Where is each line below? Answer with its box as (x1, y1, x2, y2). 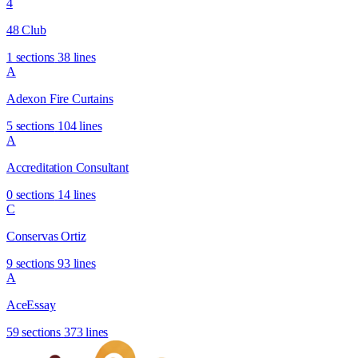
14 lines (58, 187, 96, 201)
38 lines (58, 50, 96, 64)
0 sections (6, 187, 55, 201)
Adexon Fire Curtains (6, 91, 113, 105)
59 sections (6, 324, 62, 339)
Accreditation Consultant (6, 160, 129, 174)
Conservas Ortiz (6, 229, 86, 243)
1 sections (6, 50, 55, 64)
